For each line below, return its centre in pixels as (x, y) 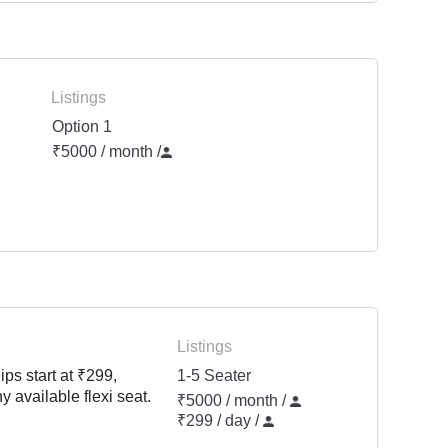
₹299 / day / (220, 421)
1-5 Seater (214, 376)
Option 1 (82, 127)
